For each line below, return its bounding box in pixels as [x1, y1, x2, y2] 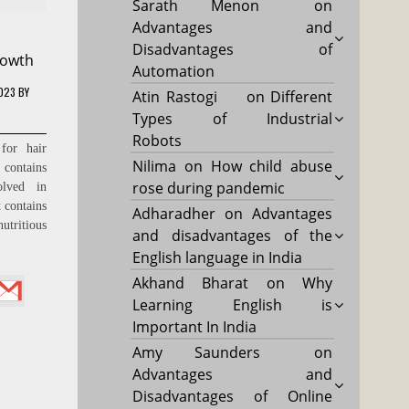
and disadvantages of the [132, 225, 333, 246]
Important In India [132, 316, 257, 337]
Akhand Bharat [132, 272, 249, 293]
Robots [132, 130, 186, 151]
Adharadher [132, 203, 216, 224]
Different [270, 86, 333, 107]
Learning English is [132, 294, 333, 315]
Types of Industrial [132, 108, 333, 129]
